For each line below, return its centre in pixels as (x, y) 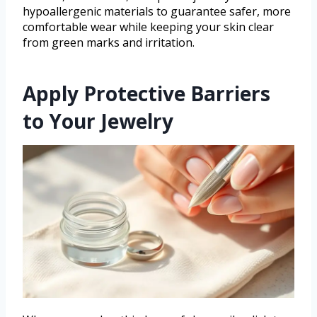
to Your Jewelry (98, 121)
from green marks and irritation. (109, 43)
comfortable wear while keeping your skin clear (148, 27)
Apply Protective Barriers (146, 94)
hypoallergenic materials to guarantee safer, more (157, 12)
